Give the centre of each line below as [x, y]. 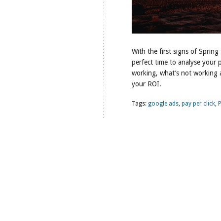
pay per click [198, 104]
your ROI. [147, 84]
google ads [163, 104]
